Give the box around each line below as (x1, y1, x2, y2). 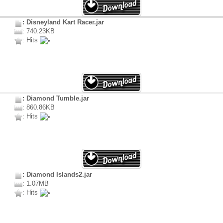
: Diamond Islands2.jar (22, 171, 92, 179)
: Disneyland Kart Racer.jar (22, 18, 104, 26)
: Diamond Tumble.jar (22, 95, 89, 103)
